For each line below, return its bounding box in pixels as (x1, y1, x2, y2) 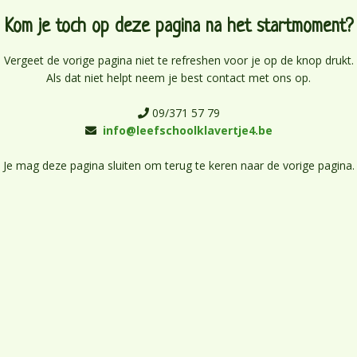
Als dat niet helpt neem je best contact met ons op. (46, 70, 311, 85)
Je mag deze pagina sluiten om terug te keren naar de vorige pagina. (2, 158, 355, 173)
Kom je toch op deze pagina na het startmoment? (4, 18, 353, 37)
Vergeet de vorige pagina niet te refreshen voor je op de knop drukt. (3, 53, 354, 68)
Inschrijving (222, 18, 282, 33)
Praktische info (33, 18, 113, 33)
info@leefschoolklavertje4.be (102, 123, 273, 138)
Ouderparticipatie (33, 62, 126, 77)
